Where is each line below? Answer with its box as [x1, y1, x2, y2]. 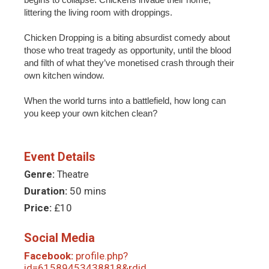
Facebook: [24, 249, 76, 262]
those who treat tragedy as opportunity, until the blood [24, 44, 231, 55]
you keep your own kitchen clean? [24, 107, 157, 118]
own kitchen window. [24, 70, 104, 80]
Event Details [24, 149, 95, 164]
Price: [24, 201, 54, 214]
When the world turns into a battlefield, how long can [24, 95, 226, 106]
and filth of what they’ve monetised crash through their [24, 57, 234, 68]
